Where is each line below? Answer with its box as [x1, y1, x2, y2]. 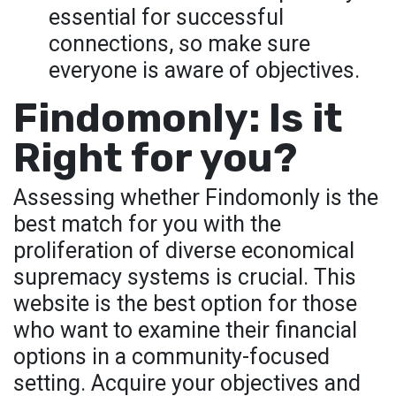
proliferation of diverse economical [13, 238, 354, 263]
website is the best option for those [13, 291, 357, 316]
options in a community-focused [13, 344, 330, 369]
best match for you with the [13, 211, 281, 237]
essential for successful [49, 4, 284, 30]
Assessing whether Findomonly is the [13, 185, 378, 210]
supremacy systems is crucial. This [13, 264, 356, 290]
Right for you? [13, 134, 297, 181]
